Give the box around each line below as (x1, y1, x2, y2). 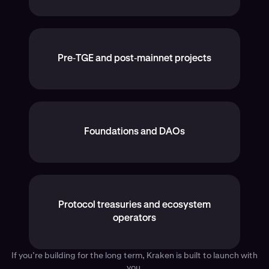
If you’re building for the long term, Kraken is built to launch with (11, 250, 258, 261)
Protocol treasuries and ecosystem (58, 201, 211, 211)
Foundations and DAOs (84, 127, 185, 138)
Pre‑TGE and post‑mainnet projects (58, 54, 211, 64)
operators (113, 214, 156, 224)
